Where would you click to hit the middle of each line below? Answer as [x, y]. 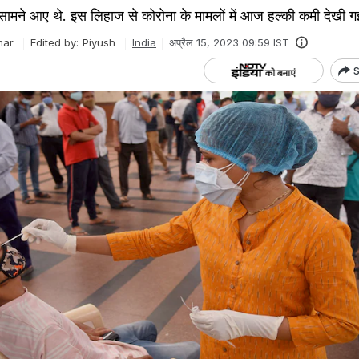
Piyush [99, 42]
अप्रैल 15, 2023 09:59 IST [229, 42]
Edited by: [54, 42]
